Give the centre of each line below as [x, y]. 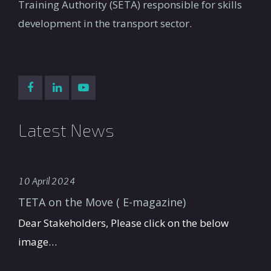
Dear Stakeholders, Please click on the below [123, 223]
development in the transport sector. [105, 23]
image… [38, 242]
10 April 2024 [47, 181]
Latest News [66, 130]
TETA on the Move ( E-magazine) [102, 202]
